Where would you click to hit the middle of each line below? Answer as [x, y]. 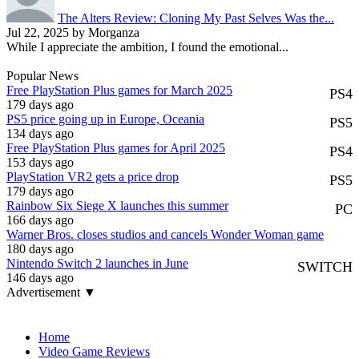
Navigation [43, 309]
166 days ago [40, 220]
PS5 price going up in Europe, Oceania [105, 119]
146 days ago [40, 278]
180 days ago [40, 249]
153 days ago [40, 163]
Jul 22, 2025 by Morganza [73, 33]
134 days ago [40, 134]
